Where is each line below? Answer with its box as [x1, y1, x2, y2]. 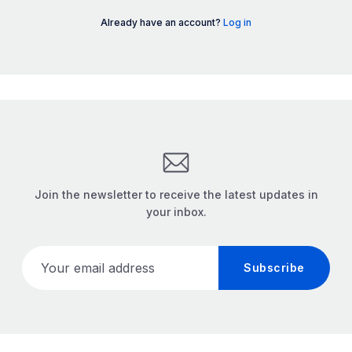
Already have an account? [101, 16, 223, 28]
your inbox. [145, 205, 207, 218]
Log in [223, 16, 251, 28]
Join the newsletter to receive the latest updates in [34, 188, 318, 201]
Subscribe [244, 261, 305, 274]
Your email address [22, 247, 137, 263]
